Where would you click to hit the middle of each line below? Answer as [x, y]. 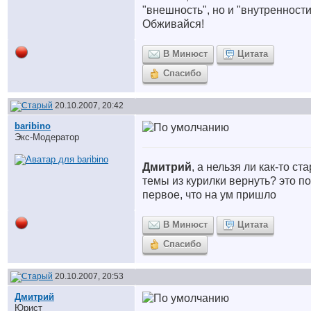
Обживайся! [175, 24]
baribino [33, 126]
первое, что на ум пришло [209, 195]
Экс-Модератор [47, 137]
